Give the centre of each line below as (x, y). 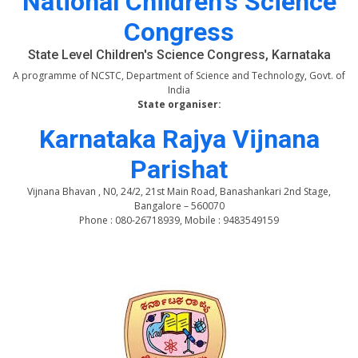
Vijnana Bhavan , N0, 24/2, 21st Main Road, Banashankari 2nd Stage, (179, 191)
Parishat (179, 169)
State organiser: (179, 104)
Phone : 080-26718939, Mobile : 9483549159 (179, 220)
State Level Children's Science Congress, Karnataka (179, 55)
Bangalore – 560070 (179, 206)
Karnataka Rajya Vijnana (179, 139)
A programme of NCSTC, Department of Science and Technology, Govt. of (179, 76)
